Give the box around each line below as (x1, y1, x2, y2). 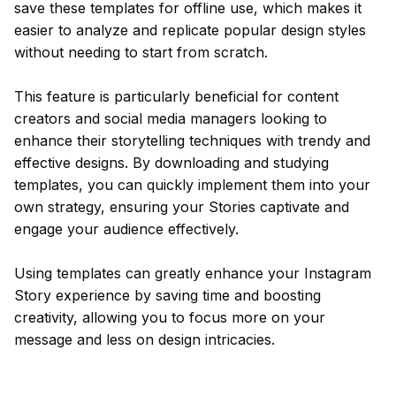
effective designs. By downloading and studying (14, 154, 329, 171)
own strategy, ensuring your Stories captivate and (14, 198, 349, 216)
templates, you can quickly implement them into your (14, 176, 370, 194)
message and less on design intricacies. (14, 331, 275, 348)
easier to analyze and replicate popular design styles (14, 21, 366, 39)
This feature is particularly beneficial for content (14, 88, 339, 105)
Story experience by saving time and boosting (14, 286, 321, 304)
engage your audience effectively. (14, 220, 239, 238)
